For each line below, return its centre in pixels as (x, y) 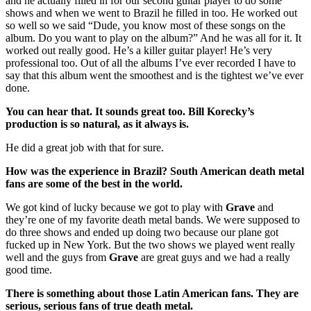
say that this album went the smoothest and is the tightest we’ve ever (154, 76)
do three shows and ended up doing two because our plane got (142, 233)
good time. (29, 270)
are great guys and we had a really (214, 258)
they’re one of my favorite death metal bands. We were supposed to (153, 220)
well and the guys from (57, 258)
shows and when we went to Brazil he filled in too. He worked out (151, 13)
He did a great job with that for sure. (85, 148)
